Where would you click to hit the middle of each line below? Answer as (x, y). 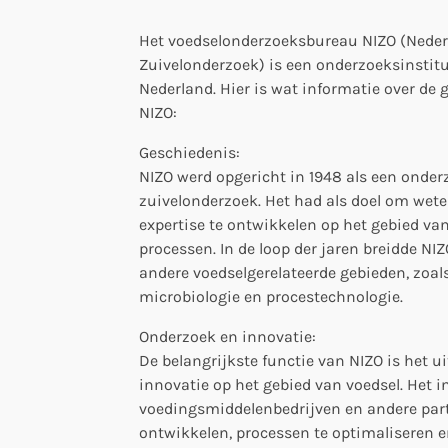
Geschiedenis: (189, 152)
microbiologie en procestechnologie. (271, 296)
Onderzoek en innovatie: (227, 336)
